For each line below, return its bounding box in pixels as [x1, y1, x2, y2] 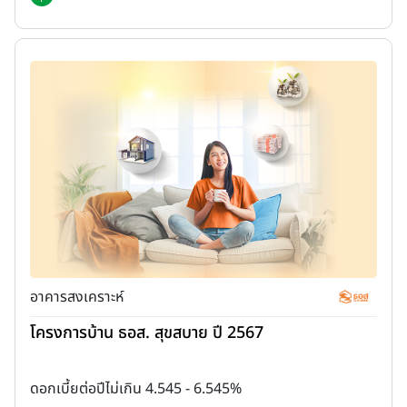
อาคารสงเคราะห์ [30, 285, 124, 308]
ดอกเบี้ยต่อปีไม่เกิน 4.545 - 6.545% [30, 377, 242, 400]
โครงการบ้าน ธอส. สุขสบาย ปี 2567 [30, 320, 263, 345]
